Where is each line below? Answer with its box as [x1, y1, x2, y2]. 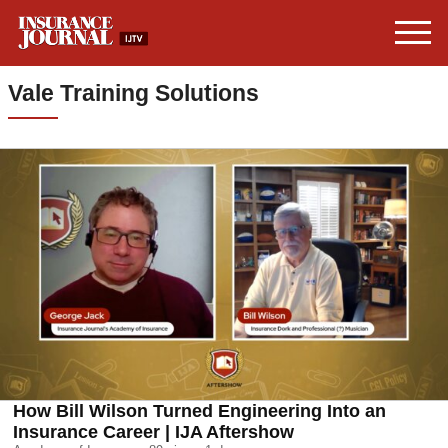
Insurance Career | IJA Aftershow [13, 422, 294, 443]
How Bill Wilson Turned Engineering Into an [13, 401, 386, 422]
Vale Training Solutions [8, 81, 259, 106]
